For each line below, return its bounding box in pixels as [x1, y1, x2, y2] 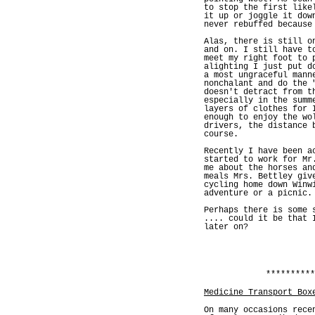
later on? [204, 221, 248, 232]
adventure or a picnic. [204, 188, 312, 198]
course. [204, 129, 238, 139]
